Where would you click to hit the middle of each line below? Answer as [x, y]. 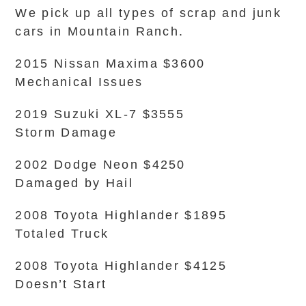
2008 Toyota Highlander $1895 [121, 215]
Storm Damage [66, 133]
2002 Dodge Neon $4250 [100, 165]
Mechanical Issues [79, 82]
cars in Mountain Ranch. [100, 31]
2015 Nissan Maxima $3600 [110, 64]
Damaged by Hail [74, 183]
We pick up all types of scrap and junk [148, 13]
